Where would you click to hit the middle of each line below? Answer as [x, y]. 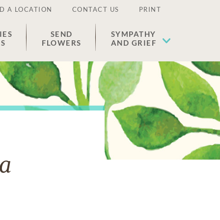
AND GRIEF [133, 43]
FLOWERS [62, 43]
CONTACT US [96, 9]
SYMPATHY [133, 34]
